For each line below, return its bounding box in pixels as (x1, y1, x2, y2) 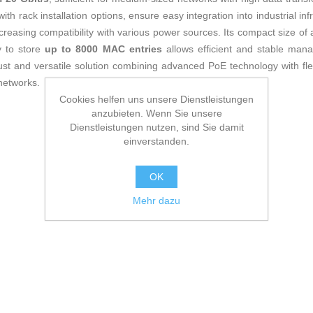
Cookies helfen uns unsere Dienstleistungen (59, 93, 254, 105)
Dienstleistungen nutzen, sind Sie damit (69, 121, 244, 133)
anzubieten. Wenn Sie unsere (91, 107, 222, 119)
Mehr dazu (133, 194, 180, 206)
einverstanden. (124, 135, 189, 147)
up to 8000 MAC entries (45, 43, 162, 55)
